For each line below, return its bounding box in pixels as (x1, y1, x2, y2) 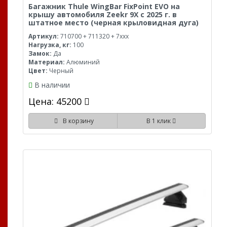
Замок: (28, 49, 52, 58)
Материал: (28, 57, 65, 66)
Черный (48, 66, 73, 75)
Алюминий (65, 57, 100, 66)
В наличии (34, 80, 70, 90)
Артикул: (28, 31, 59, 41)
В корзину (59, 116, 94, 125)
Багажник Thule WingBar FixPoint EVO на (28, 1, 180, 11)
